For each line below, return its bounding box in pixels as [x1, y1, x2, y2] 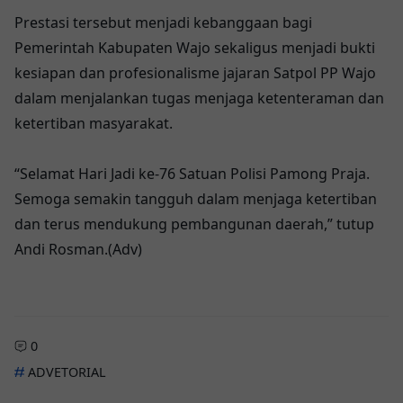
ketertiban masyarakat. [14, 113, 173, 134]
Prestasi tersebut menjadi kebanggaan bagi [14, 13, 312, 33]
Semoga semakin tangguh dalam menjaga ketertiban [14, 189, 377, 210]
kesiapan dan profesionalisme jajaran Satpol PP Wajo [14, 63, 376, 84]
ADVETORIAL [23, 363, 106, 381]
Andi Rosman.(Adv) [14, 239, 142, 260]
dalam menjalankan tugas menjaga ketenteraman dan [14, 88, 384, 109]
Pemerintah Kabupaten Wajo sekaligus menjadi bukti [14, 38, 375, 58]
